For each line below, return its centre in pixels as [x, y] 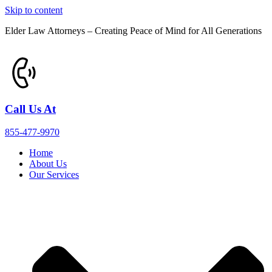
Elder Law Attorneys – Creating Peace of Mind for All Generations [133, 31]
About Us [48, 164]
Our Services [54, 175]
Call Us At [30, 109]
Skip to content [34, 10]
